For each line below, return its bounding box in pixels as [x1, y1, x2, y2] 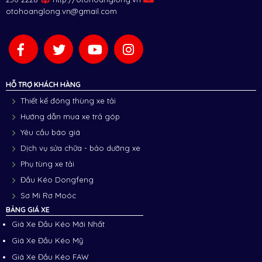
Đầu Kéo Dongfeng [20, 175, 94, 185]
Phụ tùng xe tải [20, 159, 75, 169]
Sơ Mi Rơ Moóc [20, 191, 77, 201]
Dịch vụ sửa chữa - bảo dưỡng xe [20, 143, 141, 153]
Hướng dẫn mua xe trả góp [20, 112, 120, 122]
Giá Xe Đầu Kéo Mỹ [12, 235, 84, 245]
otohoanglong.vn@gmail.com [5, 6, 117, 16]
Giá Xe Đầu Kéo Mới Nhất [12, 219, 105, 229]
